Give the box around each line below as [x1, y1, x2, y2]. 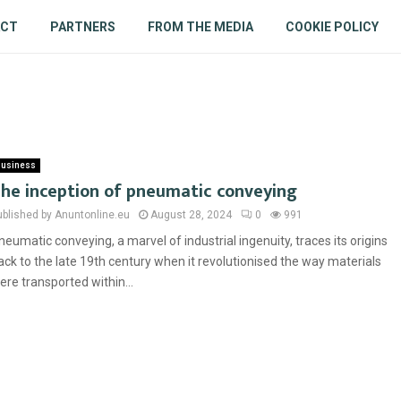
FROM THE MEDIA [147, 20, 253, 34]
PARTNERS [49, 20, 115, 34]
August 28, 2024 [150, 209, 232, 221]
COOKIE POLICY [285, 20, 379, 34]
